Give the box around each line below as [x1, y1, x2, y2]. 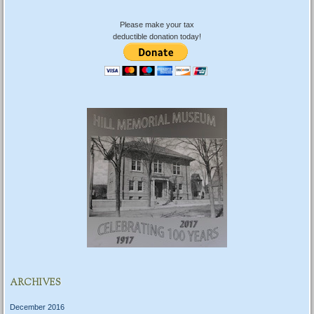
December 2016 [9, 302, 64, 311]
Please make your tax [120, 20, 194, 29]
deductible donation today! [113, 32, 201, 41]
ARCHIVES [9, 277, 61, 290]
